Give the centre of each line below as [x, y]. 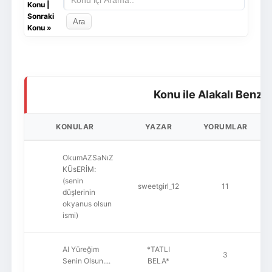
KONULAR [75, 127]
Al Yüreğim [80, 249]
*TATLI [158, 249]
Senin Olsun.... [86, 261]
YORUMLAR [225, 127]
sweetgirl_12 [158, 186]
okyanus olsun [87, 204]
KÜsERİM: [79, 169]
